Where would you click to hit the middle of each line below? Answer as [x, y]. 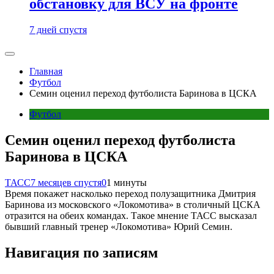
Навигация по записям [81, 252]
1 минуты [127, 182]
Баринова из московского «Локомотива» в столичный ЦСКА [133, 204]
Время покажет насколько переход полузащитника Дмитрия [130, 193]
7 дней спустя [58, 30]
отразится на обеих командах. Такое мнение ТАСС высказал [131, 215]
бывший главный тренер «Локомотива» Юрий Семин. [119, 226]
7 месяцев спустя [66, 182]
